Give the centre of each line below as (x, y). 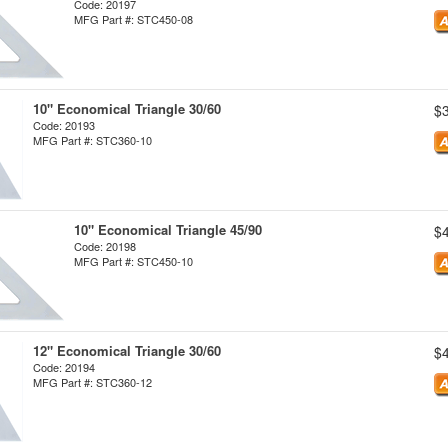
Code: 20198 (105, 246)
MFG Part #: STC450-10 (133, 261)
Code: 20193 (64, 125)
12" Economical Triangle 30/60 (127, 350)
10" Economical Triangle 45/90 (168, 229)
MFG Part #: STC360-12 (92, 382)
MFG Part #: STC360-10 (92, 140)
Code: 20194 (64, 367)
